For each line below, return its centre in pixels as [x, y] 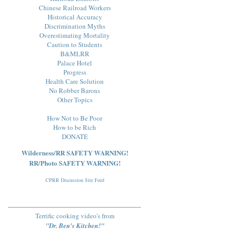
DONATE [75, 136]
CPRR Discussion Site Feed [75, 180]
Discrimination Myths [75, 26]
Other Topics [75, 99]
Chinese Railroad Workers [75, 7]
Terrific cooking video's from [75, 216]
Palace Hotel [75, 63]
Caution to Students [75, 44]
